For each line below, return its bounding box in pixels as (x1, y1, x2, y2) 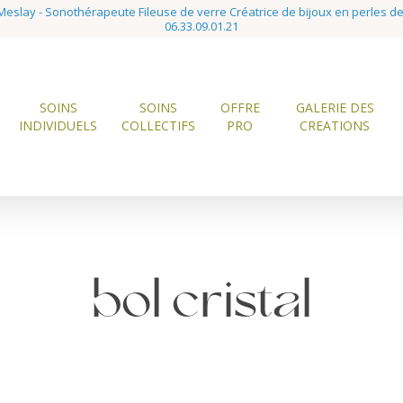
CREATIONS (300, 117, 371, 134)
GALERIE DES (295, 99, 374, 116)
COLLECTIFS (121, 117, 195, 134)
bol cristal (92, 280, 311, 329)
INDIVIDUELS (19, 117, 98, 134)
